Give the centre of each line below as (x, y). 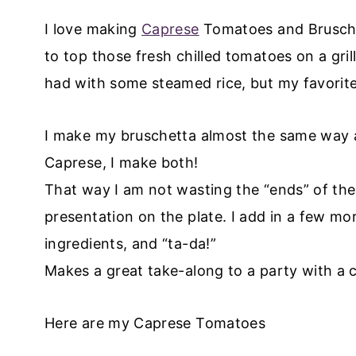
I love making (93, 29)
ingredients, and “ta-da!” (130, 244)
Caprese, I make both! (122, 163)
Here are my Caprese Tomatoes (155, 323)
